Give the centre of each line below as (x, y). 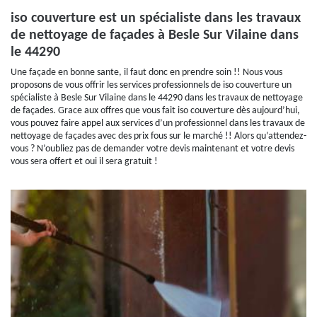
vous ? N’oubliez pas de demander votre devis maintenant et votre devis (152, 149)
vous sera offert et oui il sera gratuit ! (84, 162)
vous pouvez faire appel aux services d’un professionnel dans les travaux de (158, 123)
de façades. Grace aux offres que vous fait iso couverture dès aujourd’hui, (155, 111)
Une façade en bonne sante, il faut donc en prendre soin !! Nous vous (146, 73)
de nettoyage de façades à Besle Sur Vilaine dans (155, 35)
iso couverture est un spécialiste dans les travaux (156, 18)
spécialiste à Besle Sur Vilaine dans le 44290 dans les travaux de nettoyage (157, 98)
